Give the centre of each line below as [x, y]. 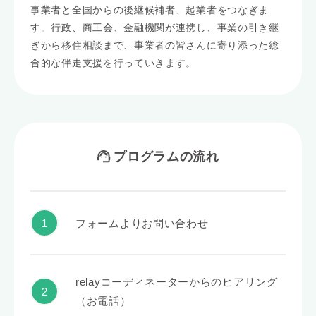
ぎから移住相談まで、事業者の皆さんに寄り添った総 [155, 45]
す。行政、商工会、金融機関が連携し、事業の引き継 [155, 28]
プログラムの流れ [166, 157]
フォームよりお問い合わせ [142, 223]
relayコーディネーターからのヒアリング [177, 282]
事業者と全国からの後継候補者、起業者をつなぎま [150, 10]
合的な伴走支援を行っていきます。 [114, 63]
